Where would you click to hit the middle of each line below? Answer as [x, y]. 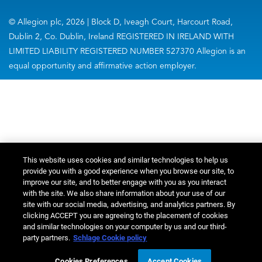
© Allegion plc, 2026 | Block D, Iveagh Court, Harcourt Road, [121, 22]
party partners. [47, 238]
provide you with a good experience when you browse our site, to [129, 171]
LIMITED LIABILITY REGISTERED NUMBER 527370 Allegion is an [127, 51]
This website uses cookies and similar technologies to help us [126, 160]
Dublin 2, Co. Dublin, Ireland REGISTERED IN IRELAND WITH [121, 37]
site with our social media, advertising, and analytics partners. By [129, 204]
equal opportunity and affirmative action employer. [103, 66]
